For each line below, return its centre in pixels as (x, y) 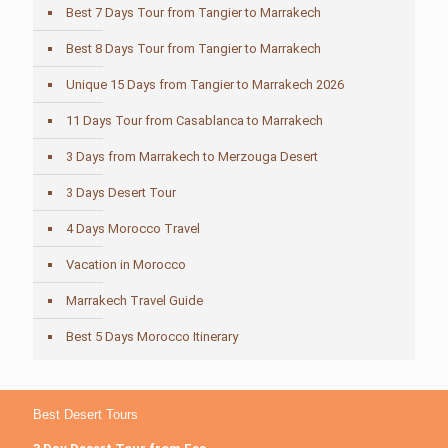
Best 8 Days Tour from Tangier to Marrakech (193, 48)
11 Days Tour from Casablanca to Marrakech (194, 120)
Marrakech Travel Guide (134, 300)
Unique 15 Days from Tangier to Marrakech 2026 (205, 84)
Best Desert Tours (85, 414)
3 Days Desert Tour (121, 192)
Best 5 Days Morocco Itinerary (152, 336)
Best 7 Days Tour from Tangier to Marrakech (193, 12)
